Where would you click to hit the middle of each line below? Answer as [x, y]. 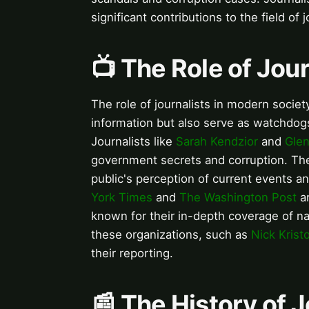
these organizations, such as [171, 235]
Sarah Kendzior [217, 142]
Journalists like [133, 142]
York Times [122, 198]
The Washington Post [238, 198]
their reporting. [132, 253]
